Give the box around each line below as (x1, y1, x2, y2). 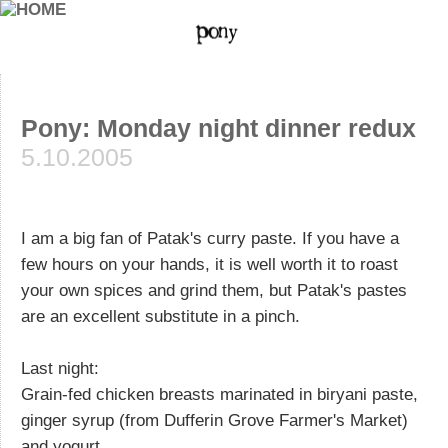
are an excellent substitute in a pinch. (21, 306, 300, 326)
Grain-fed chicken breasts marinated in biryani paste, (21, 384, 418, 404)
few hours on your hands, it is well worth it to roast (21, 254, 398, 274)
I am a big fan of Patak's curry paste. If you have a (21, 228, 399, 248)
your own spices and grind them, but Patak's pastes (21, 280, 407, 300)
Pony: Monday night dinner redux (21, 114, 416, 142)
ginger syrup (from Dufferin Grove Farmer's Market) (21, 410, 408, 430)
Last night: (21, 358, 99, 378)
